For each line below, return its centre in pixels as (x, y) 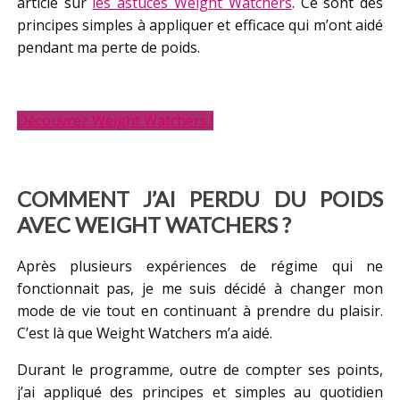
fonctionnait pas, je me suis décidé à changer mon (200, 289)
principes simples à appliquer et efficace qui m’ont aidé (200, 25)
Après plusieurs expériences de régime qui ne (200, 267)
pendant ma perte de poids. (108, 47)
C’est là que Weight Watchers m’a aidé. (144, 333)
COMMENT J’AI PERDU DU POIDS (200, 199)
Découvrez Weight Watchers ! (115, 120)
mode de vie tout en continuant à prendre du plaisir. (200, 311)
